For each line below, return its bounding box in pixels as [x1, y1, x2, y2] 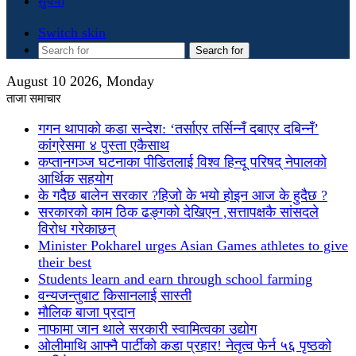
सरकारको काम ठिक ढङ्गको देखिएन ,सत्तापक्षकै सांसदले [38, 204, 319, 220]
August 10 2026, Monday [6, 73, 154, 89]
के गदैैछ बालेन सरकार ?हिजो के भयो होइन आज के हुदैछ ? [38, 188, 327, 203]
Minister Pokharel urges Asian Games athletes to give [38, 238, 348, 253]
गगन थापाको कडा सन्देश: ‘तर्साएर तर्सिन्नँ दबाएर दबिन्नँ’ [38, 121, 319, 137]
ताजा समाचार [6, 92, 61, 105]
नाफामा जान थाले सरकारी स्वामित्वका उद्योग [38, 321, 257, 337]
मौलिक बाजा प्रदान [38, 304, 135, 320]
